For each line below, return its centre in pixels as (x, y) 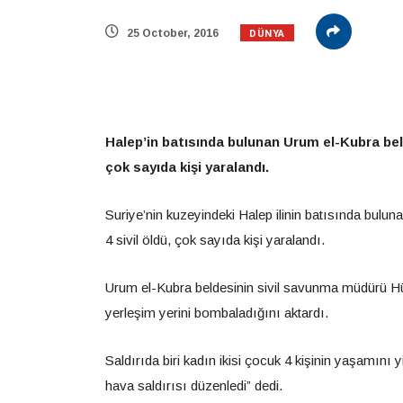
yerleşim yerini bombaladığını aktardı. (217, 313)
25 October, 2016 (171, 33)
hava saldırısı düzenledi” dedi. (194, 385)
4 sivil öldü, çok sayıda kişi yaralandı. (215, 240)
